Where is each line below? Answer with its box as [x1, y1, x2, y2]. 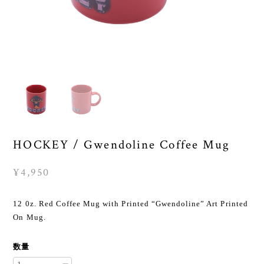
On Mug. [13, 212, 46, 222]
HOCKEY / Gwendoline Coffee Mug [13, 136, 230, 153]
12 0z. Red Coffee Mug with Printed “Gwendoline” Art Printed [13, 199, 248, 208]
